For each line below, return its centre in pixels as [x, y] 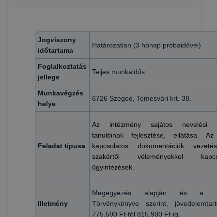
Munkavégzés [61, 93]
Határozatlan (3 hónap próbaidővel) [147, 45]
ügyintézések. [113, 167]
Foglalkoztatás [62, 66]
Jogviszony [57, 40]
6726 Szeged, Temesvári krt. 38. [142, 98]
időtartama [55, 50]
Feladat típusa [62, 146]
